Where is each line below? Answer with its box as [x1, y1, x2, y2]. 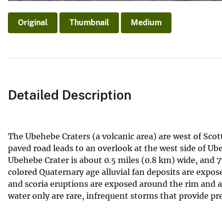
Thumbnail [69, 18, 109, 28]
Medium [131, 18, 162, 28]
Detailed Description [8, 87, 131, 103]
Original [18, 18, 48, 28]
